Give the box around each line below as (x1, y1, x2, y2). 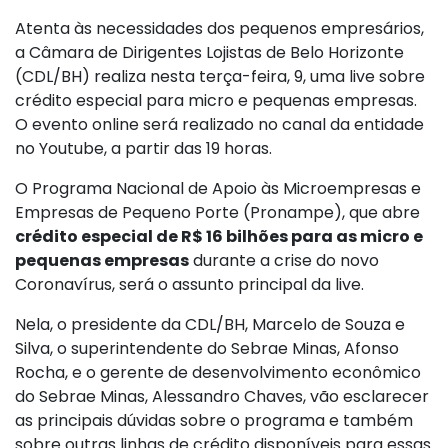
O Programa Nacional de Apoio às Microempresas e (15, 177, 421, 201)
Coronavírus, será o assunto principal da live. (15, 273, 364, 297)
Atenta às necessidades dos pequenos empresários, (15, 17, 424, 41)
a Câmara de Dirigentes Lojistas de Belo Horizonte (15, 41, 404, 65)
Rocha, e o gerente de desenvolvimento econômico (15, 361, 421, 385)
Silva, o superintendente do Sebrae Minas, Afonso (15, 337, 399, 361)
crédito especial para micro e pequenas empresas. (15, 89, 417, 113)
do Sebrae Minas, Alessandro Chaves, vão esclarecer (15, 385, 429, 409)
